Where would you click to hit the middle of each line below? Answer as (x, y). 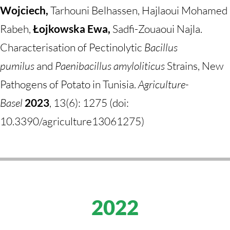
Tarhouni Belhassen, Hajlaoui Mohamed (139, 10)
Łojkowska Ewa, (72, 28)
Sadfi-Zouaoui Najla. (157, 29)
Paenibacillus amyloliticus (110, 66)
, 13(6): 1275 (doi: (89, 103)
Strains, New (195, 66)
